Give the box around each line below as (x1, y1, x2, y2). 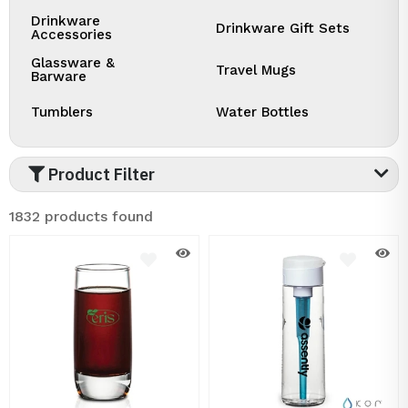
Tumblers (31, 103, 93, 120)
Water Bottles (216, 103, 309, 120)
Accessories (31, 26, 112, 43)
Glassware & (31, 55, 115, 71)
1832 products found (9, 208, 153, 225)
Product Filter (45, 164, 155, 185)
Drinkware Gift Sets (216, 19, 350, 36)
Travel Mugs (216, 61, 296, 78)
